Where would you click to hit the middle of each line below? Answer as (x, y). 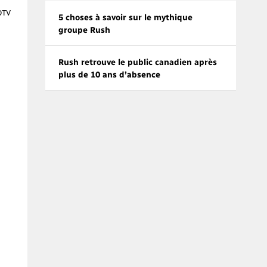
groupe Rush (84, 29)
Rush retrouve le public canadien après (138, 61)
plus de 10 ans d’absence (109, 74)
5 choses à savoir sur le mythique (125, 17)
